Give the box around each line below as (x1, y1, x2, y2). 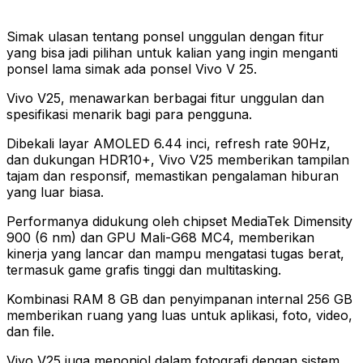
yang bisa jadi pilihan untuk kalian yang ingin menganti (6, 44, 338, 61)
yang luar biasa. (6, 183, 104, 200)
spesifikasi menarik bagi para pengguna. (6, 105, 252, 122)
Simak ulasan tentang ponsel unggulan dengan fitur (6, 28, 324, 45)
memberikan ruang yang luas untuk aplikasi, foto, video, (6, 306, 352, 323)
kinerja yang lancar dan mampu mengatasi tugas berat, (6, 245, 344, 262)
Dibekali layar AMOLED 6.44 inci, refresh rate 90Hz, (6, 135, 331, 152)
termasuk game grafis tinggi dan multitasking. (6, 261, 281, 278)
